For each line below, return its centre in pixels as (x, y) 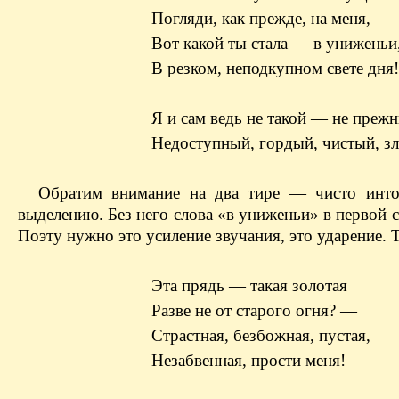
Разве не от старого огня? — (254, 310)
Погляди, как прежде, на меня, (261, 18)
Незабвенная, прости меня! (248, 360)
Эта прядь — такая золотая (249, 285)
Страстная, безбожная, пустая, (261, 335)
